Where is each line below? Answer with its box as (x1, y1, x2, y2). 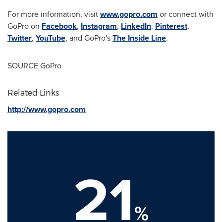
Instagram (81, 20, 117, 32)
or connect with (158, 8, 214, 20)
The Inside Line (112, 32, 166, 44)
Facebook (42, 20, 77, 32)
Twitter (7, 32, 32, 44)
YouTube (36, 32, 65, 44)
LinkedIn (121, 20, 151, 32)
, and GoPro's (65, 32, 112, 44)
